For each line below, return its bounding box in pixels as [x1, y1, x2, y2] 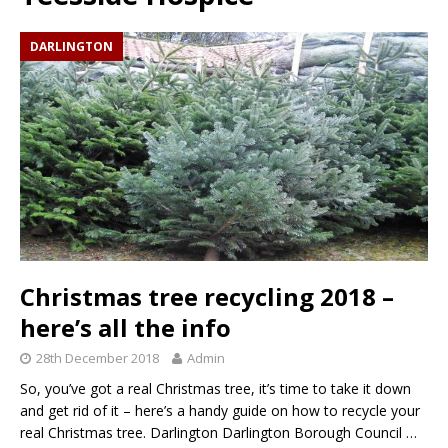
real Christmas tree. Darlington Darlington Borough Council [20, 423, 406, 443]
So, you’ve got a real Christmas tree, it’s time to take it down [20, 379, 411, 399]
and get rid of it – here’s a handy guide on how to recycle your [20, 401, 420, 421]
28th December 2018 [36, 349, 159, 368]
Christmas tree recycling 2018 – [20, 280, 394, 314]
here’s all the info [20, 311, 231, 345]
